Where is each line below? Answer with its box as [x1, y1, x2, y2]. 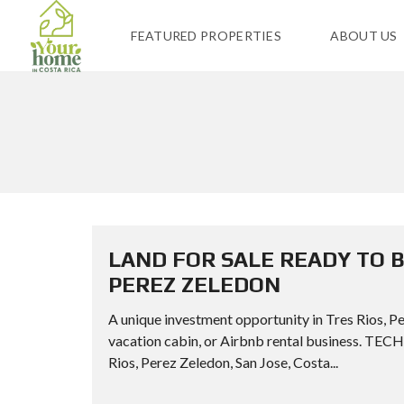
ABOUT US [330, 28, 398, 43]
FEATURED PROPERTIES [131, 28, 282, 43]
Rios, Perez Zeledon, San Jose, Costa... [108, 353, 338, 371]
